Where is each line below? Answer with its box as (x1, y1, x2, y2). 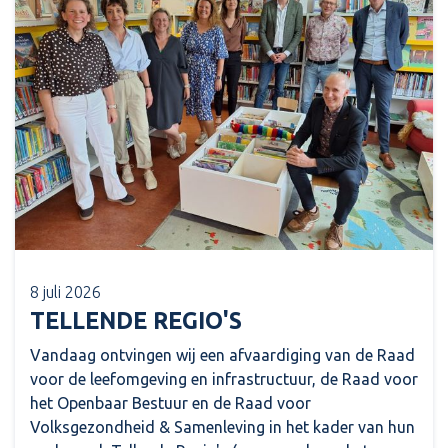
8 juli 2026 (30, 282, 101, 301)
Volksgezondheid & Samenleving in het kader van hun (30, 417, 415, 436)
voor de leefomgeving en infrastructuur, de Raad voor (30, 369, 418, 388)
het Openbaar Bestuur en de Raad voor (30, 393, 311, 412)
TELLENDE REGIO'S (30, 307, 242, 333)
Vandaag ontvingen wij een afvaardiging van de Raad (30, 345, 415, 364)
